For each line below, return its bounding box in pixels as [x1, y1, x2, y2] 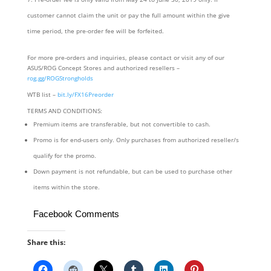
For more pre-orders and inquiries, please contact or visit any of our [27, 53, 224, 62]
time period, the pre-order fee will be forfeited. [27, 27, 164, 36]
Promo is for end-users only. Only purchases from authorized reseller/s [33, 135, 239, 145]
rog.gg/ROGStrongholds [27, 74, 93, 83]
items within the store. [33, 183, 100, 192]
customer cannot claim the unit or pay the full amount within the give [27, 11, 230, 20]
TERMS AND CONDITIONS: [27, 106, 102, 116]
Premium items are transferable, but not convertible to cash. [33, 120, 211, 129]
